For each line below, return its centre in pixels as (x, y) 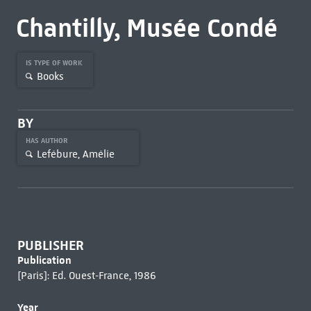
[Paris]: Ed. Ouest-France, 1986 (86, 276)
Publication (44, 260)
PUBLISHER (50, 245)
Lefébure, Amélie (75, 154)
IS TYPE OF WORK (55, 63)
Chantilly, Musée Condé (146, 28)
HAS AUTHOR (48, 141)
